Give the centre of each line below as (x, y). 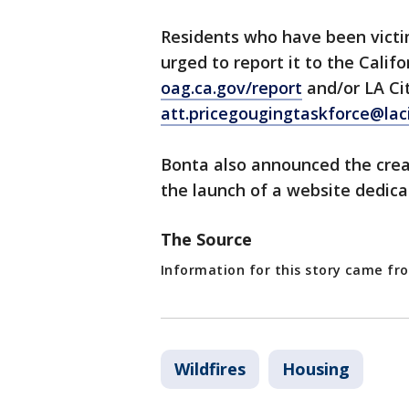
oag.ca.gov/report (231, 88)
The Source (209, 239)
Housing (316, 369)
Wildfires (210, 369)
